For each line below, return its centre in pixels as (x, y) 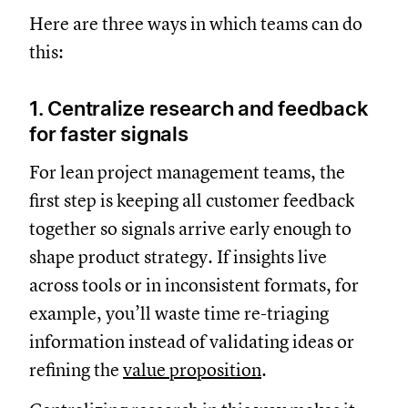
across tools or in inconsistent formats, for (194, 285)
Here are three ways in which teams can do (196, 24)
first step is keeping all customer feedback (192, 200)
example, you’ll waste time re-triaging (179, 313)
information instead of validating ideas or (192, 342)
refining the (76, 370)
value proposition (192, 370)
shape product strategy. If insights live (178, 257)
